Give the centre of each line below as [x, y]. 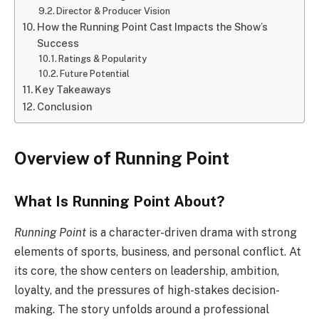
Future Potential [95, 73]
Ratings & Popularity [103, 58]
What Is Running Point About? [120, 201]
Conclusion [64, 106]
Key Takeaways [73, 89]
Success [58, 43]
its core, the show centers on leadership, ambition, [147, 271]
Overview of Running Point [122, 158]
